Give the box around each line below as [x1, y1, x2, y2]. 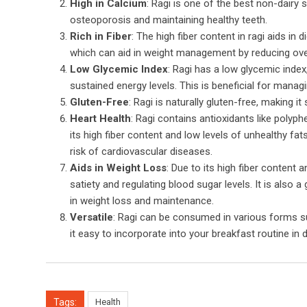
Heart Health [70, 112, 131, 125]
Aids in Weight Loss [70, 161, 167, 174]
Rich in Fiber [70, 29, 132, 42]
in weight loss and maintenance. [70, 194, 214, 207]
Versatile [70, 210, 113, 223]
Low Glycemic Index [70, 62, 168, 75]
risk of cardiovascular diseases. [70, 145, 212, 158]
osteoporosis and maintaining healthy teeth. [70, 13, 267, 26]
